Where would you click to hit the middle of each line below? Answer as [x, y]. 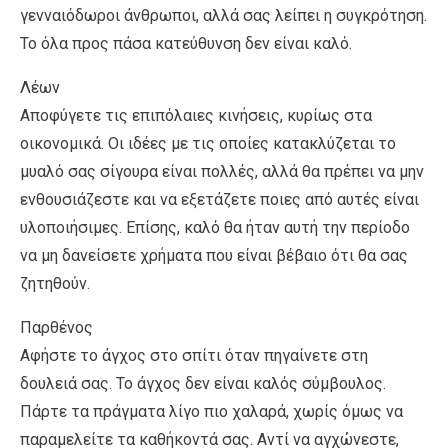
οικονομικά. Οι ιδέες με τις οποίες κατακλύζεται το [208, 143]
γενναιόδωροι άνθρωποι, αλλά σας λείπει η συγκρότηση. [223, 15]
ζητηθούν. [55, 283]
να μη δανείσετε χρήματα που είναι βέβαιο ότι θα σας [214, 255]
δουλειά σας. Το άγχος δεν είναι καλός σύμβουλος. [203, 383]
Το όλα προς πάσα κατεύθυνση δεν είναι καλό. [186, 43]
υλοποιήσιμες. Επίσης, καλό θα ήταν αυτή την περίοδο [215, 227]
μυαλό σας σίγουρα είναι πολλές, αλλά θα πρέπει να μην [222, 171]
